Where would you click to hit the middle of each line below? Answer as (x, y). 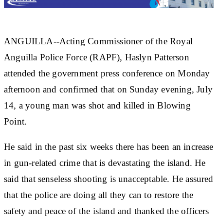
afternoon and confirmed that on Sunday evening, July (108, 89)
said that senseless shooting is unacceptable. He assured (109, 179)
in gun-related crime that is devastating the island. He (105, 163)
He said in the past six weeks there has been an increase (109, 146)
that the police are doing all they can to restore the (99, 195)
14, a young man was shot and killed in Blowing (97, 105)
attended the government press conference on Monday (107, 73)
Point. (16, 121)
